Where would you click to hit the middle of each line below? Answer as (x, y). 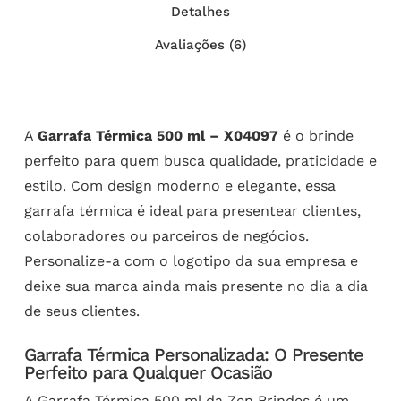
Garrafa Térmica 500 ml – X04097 (158, 135)
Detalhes (200, 11)
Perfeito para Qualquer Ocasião (148, 372)
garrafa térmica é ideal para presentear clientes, (192, 210)
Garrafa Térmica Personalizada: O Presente (193, 354)
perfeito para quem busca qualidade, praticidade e (200, 160)
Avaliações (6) (200, 44)
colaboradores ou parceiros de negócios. (166, 235)
